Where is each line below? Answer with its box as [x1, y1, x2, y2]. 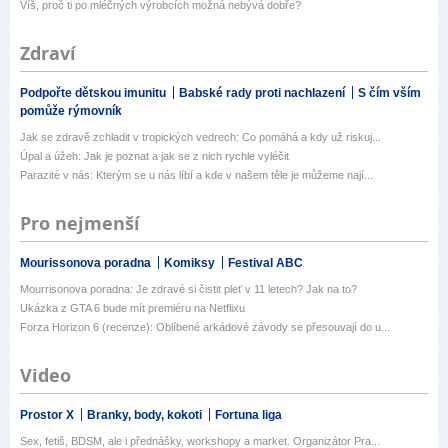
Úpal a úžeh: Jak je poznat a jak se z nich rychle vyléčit [20, 150, 289, 163]
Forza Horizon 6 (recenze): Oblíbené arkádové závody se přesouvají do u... [20, 321, 390, 334]
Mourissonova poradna [20, 256, 154, 271]
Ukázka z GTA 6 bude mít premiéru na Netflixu [20, 302, 245, 315]
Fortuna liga [215, 408, 282, 423]
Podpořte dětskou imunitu [20, 86, 169, 101]
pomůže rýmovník [20, 104, 122, 119]
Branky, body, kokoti [87, 408, 205, 423]
